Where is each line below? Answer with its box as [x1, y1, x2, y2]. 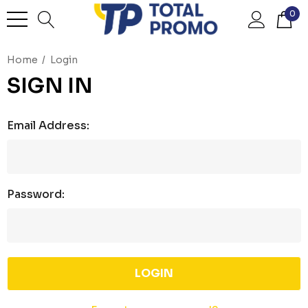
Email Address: [7, 118, 89, 133]
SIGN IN [7, 73, 93, 99]
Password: [7, 187, 65, 201]
